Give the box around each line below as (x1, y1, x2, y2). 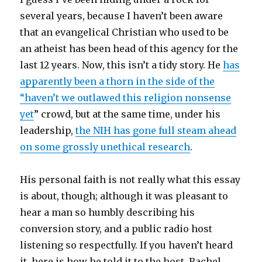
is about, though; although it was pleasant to (20, 189, 229, 202)
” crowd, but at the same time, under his (34, 108, 221, 120)
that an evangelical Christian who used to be (20, 26, 229, 38)
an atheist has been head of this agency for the (20, 42, 239, 54)
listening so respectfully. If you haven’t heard (20, 239, 233, 251)
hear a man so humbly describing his (20, 206, 195, 218)
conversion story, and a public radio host (20, 222, 213, 235)
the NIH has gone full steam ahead (75, 124, 237, 136)
